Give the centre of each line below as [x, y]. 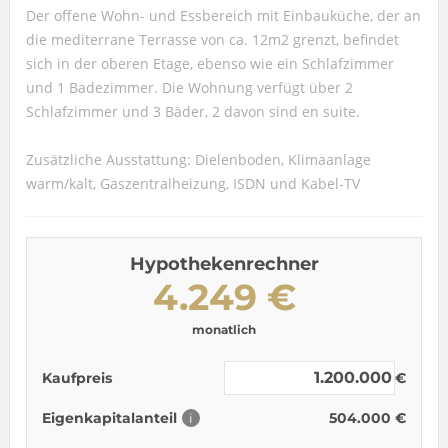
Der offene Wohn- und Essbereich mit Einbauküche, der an [223, 15]
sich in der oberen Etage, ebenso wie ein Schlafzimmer [209, 63]
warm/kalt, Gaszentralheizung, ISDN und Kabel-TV [192, 183]
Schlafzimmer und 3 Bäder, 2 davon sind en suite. [192, 111]
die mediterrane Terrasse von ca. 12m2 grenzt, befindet [212, 39]
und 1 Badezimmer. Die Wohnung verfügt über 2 [189, 87]
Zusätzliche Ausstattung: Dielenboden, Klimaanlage [198, 159]
